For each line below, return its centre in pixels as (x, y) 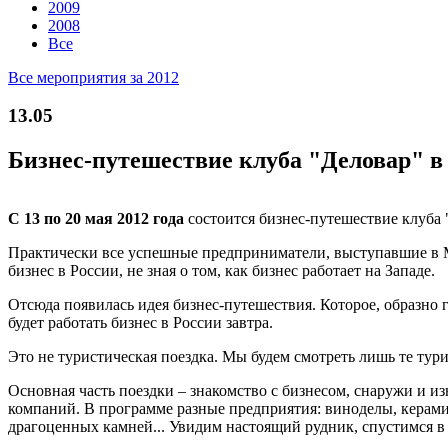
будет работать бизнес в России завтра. (140, 323)
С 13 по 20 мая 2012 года (98, 219)
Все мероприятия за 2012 (93, 77)
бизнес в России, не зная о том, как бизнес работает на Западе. (221, 271)
